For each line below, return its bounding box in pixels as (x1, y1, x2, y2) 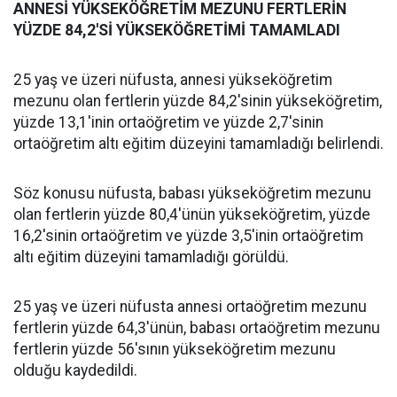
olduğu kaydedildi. (13, 362, 137, 379)
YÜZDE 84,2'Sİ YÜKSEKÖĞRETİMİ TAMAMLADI (13, 21, 340, 39)
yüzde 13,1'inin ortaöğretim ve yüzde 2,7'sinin (13, 113, 323, 131)
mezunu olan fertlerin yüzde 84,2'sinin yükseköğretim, (13, 92, 382, 110)
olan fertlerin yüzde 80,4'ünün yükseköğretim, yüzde (13, 206, 370, 223)
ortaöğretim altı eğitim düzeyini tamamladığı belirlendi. (13, 135, 384, 152)
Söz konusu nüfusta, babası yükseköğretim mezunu (13, 184, 371, 202)
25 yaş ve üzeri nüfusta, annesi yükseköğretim (13, 71, 332, 89)
